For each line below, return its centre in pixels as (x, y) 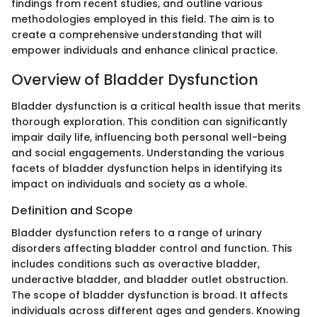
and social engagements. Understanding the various (148, 153)
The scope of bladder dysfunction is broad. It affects (150, 295)
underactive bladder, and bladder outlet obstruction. (150, 280)
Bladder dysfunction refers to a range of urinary (137, 233)
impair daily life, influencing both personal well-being (149, 137)
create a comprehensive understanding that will (137, 34)
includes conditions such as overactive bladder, (136, 264)
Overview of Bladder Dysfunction (135, 79)
